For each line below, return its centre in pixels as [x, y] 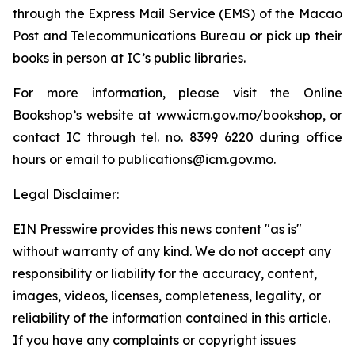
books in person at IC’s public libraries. [129, 58]
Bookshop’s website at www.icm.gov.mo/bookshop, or [177, 115]
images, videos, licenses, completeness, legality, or [167, 296]
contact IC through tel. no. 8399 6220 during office [177, 137]
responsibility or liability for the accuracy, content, [165, 273]
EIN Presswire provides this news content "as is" [157, 229]
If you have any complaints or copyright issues [154, 340]
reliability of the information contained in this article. [172, 318]
